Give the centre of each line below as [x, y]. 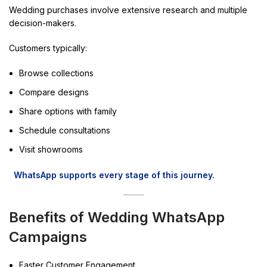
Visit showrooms [51, 149]
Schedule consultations [65, 130]
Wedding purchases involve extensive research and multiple [128, 10]
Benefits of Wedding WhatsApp [117, 217]
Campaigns [48, 237]
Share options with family [68, 111]
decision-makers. [43, 23]
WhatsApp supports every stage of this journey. [114, 175]
